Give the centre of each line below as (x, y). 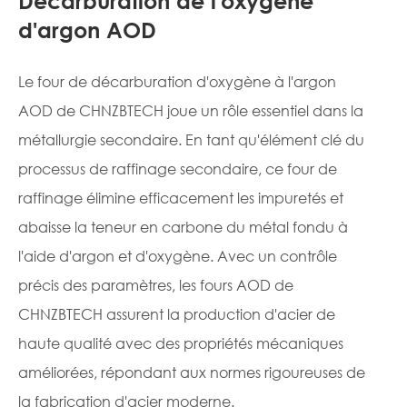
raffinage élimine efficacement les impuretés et (181, 198)
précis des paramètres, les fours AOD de (156, 285)
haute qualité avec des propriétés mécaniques (181, 343)
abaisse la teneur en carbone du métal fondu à (183, 227)
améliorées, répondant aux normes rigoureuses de (192, 372)
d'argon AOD (87, 30)
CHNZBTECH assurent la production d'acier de (177, 314)
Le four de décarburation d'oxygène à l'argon (177, 82)
